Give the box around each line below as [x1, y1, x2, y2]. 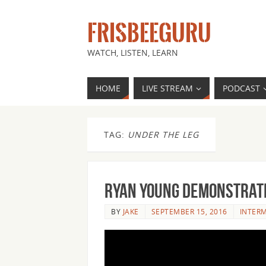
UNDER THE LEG [128, 129, 199, 140]
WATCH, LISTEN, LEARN [87, 47, 178, 58]
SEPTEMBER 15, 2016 [151, 207, 227, 216]
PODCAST [223, 83, 260, 94]
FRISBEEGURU [87, 21, 211, 45]
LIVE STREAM [142, 83, 193, 94]
